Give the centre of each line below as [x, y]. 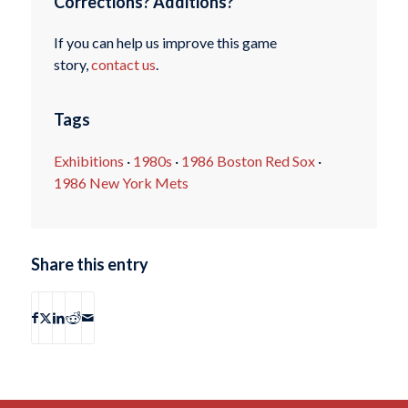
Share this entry [89, 265]
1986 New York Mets [121, 182]
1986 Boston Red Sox [248, 160]
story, [72, 65]
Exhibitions [88, 160]
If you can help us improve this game [165, 43]
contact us [123, 65]
